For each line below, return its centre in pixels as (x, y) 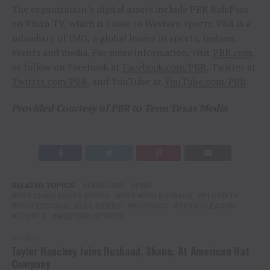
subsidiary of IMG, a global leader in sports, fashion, (124, 38)
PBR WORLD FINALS (155, 196)
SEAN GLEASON (206, 206)
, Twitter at (231, 67)
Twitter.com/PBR (49, 82)
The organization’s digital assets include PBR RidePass (130, 9)
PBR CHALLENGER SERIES (62, 196)
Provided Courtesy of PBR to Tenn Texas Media (119, 108)
